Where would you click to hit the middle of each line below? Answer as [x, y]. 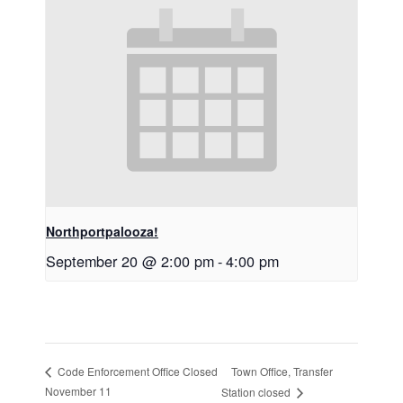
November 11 [78, 390]
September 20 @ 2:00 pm [130, 260]
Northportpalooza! [102, 231]
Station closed [257, 391]
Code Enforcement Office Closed [136, 372]
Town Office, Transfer [282, 371]
